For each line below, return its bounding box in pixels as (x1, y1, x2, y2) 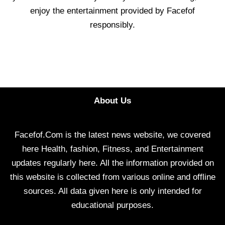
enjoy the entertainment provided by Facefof (30, 6, 195, 16)
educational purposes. (71, 200, 154, 210)
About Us (94, 96, 131, 105)
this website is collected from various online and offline (10, 172, 215, 182)
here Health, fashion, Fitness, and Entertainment (22, 144, 203, 154)
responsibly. (90, 20, 135, 30)
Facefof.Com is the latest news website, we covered (15, 130, 210, 140)
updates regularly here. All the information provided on (11, 158, 214, 168)
